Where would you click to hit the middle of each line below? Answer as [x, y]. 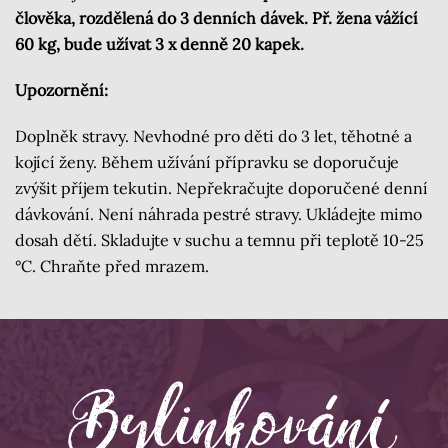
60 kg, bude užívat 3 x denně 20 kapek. [163, 44]
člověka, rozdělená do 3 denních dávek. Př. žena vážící [216, 18]
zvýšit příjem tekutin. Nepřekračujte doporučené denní [221, 188]
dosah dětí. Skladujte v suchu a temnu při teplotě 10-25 [219, 240]
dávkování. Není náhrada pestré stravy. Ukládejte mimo [218, 214]
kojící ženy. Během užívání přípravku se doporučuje [207, 162]
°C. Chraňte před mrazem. [112, 266]
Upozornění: [61, 90]
